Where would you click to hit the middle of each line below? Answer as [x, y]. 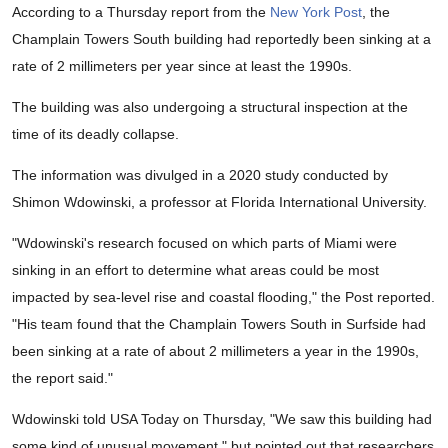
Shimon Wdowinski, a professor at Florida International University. [219, 202]
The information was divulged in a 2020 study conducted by [200, 175]
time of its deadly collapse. [95, 134]
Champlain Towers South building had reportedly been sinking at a [221, 39]
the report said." [62, 378]
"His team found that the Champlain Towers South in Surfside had [219, 324]
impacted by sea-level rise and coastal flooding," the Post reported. [223, 297]
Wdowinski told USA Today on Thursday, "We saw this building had [222, 419]
